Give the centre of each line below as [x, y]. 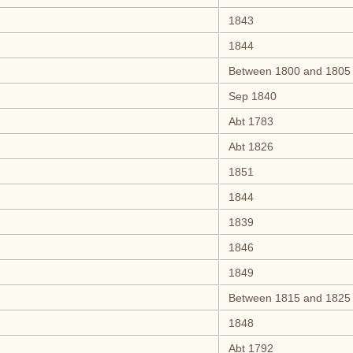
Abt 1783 [249, 122]
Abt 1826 [249, 147]
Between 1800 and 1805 [288, 71]
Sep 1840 [251, 97]
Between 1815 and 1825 [288, 298]
